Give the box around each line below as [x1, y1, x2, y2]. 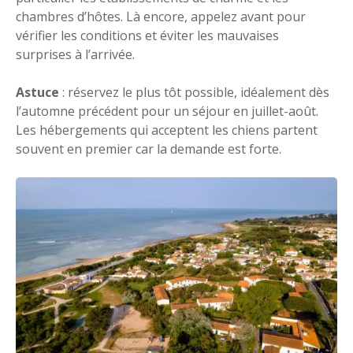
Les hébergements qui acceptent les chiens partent [16, 121, 318, 139]
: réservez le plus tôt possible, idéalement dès [59, 84, 329, 102]
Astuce [16, 84, 59, 102]
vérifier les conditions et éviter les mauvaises [16, 27, 279, 45]
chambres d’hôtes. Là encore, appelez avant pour [16, 8, 306, 26]
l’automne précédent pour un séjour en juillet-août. [16, 102, 318, 121]
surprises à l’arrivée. [16, 46, 135, 64]
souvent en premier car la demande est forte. [16, 140, 281, 158]
